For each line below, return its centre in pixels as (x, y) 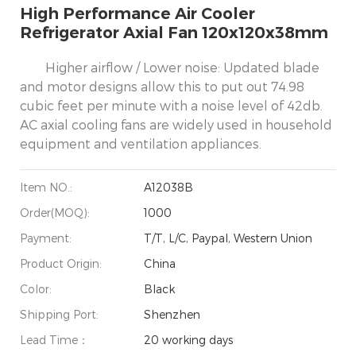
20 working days (189, 339)
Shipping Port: (59, 314)
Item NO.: (46, 187)
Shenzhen (172, 314)
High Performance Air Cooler (137, 13)
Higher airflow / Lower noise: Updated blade (182, 67)
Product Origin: (61, 263)
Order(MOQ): (55, 212)
